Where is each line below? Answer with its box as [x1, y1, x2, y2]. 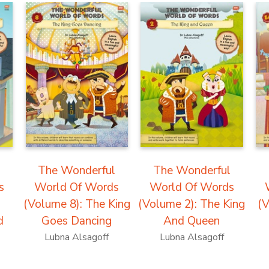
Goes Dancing [41, 213, 112, 229]
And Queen [163, 213, 220, 229]
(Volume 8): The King [23, 196, 130, 213]
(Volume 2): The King [138, 196, 246, 213]
